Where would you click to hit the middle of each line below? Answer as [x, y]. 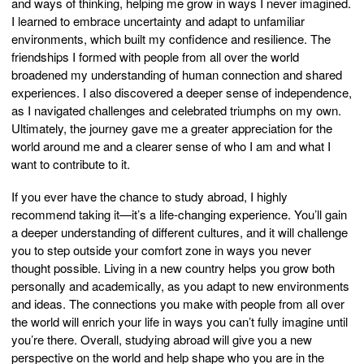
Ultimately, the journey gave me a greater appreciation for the [172, 128]
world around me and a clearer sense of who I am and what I [171, 146]
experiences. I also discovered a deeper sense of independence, [182, 92]
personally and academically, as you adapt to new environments [180, 286]
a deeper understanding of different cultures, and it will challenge [180, 232]
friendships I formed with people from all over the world [155, 56]
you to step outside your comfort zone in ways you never [161, 250]
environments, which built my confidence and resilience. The [171, 39]
